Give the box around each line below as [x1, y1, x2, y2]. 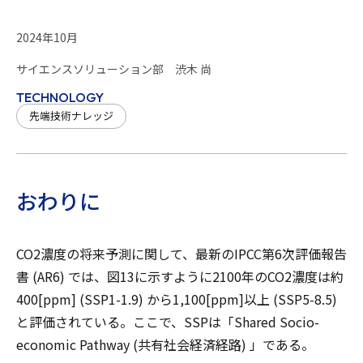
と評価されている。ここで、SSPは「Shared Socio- [16, 312, 319, 331]
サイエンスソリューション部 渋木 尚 [16, 61, 211, 77]
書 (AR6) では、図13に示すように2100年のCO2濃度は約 [16, 267, 344, 286]
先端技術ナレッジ [29, 108, 113, 123]
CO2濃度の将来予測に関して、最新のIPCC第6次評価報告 [16, 244, 347, 263]
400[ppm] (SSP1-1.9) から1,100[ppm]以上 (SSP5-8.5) [16, 289, 337, 309]
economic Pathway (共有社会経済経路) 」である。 [16, 335, 314, 354]
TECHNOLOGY [16, 89, 104, 105]
